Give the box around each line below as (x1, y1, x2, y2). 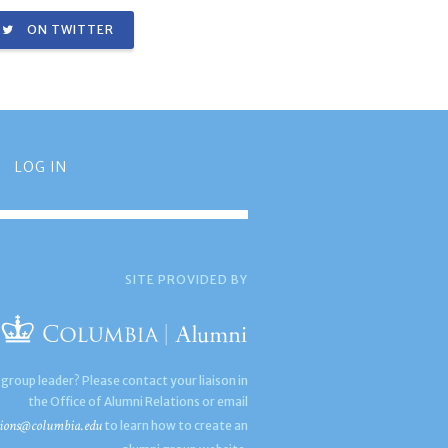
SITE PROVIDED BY (125, 272, 249, 287)
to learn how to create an (102, 418, 249, 433)
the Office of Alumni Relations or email (28, 394, 249, 409)
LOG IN (14, 158, 67, 176)
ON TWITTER (24, 22, 115, 37)
